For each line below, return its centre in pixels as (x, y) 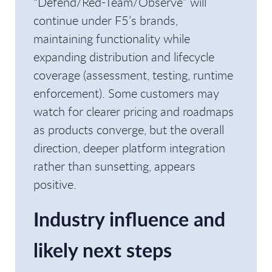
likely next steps (103, 250)
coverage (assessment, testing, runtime (133, 75)
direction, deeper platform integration (129, 148)
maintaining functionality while (112, 39)
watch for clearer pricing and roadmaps (134, 111)
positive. (55, 184)
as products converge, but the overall (129, 130)
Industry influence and (129, 219)
